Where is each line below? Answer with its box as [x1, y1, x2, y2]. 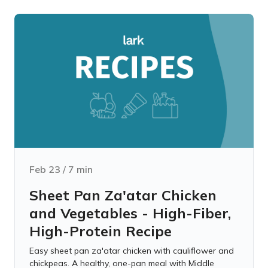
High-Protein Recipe [29, 222, 172, 240]
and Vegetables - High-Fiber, [29, 204, 231, 222]
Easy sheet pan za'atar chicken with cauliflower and [29, 245, 234, 256]
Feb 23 [29, 163, 60, 175]
